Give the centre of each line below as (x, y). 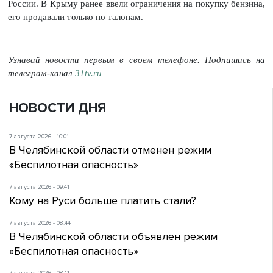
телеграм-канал (41, 73)
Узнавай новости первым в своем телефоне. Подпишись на (136, 59)
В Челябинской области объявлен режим (113, 236)
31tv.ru (88, 73)
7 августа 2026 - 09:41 (39, 187)
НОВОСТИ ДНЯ (58, 108)
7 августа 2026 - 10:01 (39, 137)
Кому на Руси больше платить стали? (103, 200)
